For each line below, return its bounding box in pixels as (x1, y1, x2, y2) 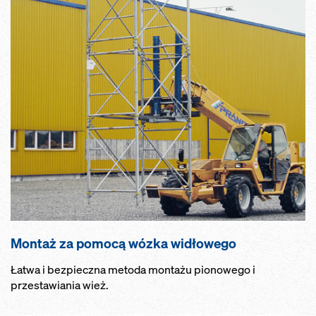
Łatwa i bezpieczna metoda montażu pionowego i (11, 262, 255, 278)
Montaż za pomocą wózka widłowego (11, 235, 236, 253)
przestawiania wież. (11, 278, 109, 293)
